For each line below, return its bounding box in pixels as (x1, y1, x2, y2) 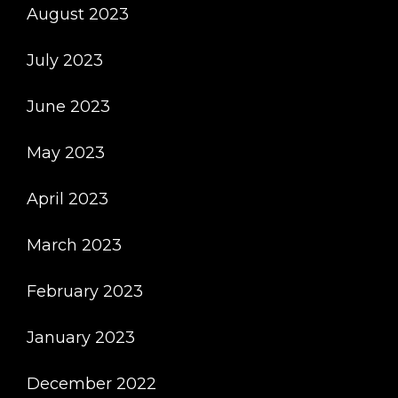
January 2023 (27, 328, 135, 347)
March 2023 (27, 235, 122, 255)
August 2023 (27, 4, 129, 24)
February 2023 (27, 282, 143, 301)
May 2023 (27, 143, 105, 163)
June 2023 (27, 97, 110, 116)
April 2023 (27, 189, 108, 209)
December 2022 (27, 374, 156, 394)
